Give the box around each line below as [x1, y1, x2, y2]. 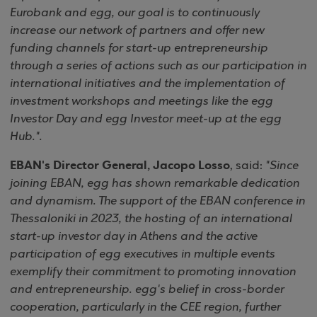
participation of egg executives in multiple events [10, 248, 275, 261]
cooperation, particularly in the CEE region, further [10, 301, 281, 314]
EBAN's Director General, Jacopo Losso [10, 157, 230, 173]
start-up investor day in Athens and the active [10, 230, 258, 243]
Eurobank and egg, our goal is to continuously [10, 6, 260, 20]
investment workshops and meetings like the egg [10, 95, 273, 108]
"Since [265, 159, 299, 173]
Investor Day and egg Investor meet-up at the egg [10, 113, 282, 126]
